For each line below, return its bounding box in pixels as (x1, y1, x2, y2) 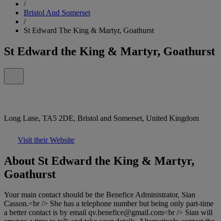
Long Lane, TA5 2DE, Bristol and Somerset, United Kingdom (4, 113, 199, 122)
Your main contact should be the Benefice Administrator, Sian (4, 190, 195, 199)
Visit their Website (18, 135, 74, 144)
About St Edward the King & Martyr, (4, 154, 194, 167)
